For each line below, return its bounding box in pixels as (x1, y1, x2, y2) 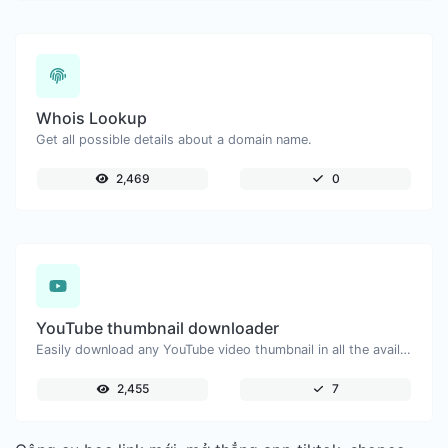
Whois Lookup (36, 107, 147, 128)
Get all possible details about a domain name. (36, 131, 312, 147)
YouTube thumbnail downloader (36, 318, 279, 339)
